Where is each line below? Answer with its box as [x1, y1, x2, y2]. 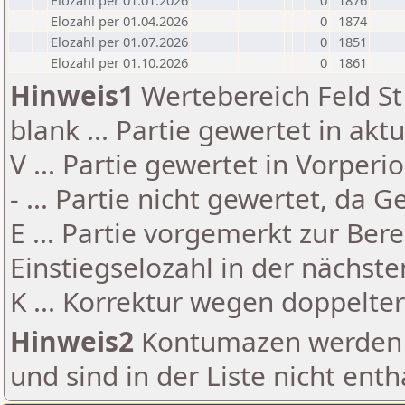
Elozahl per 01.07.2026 [51, 33, 188, 51]
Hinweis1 [10, 77, 134, 114]
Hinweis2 [10, 323, 134, 360]
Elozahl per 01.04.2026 [51, 12, 188, 30]
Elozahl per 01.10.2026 [51, 53, 188, 71]
